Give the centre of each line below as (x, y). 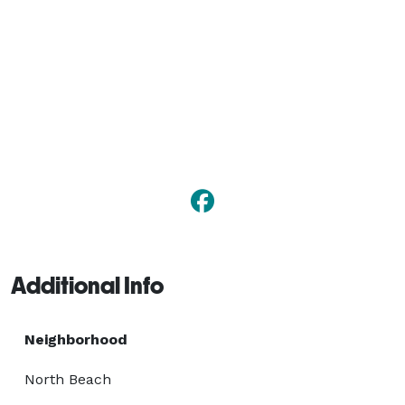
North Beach (68, 379)
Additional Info (87, 285)
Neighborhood (76, 339)
